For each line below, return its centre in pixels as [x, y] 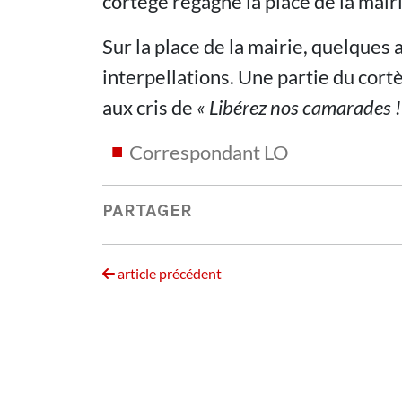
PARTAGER [147, 210]
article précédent [168, 274]
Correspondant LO [209, 153]
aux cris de [149, 108]
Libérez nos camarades [300, 108]
